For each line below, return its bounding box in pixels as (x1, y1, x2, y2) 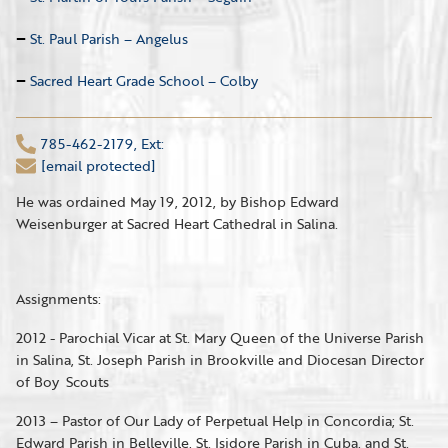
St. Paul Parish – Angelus (30, 28, 188, 49)
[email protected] (41, 155, 156, 176)
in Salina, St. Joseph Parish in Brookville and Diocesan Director (16, 349, 424, 370)
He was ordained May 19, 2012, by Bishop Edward (16, 191, 339, 212)
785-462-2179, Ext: (41, 133, 164, 154)
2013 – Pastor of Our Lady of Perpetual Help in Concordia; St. (16, 410, 414, 431)
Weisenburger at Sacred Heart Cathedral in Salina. (16, 213, 338, 234)
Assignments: (16, 288, 101, 309)
